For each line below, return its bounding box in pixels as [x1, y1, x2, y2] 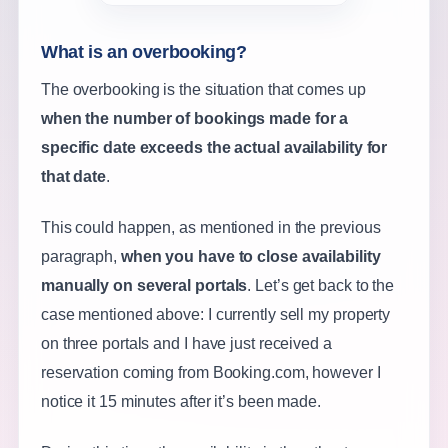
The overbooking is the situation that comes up [40, 81, 366, 99]
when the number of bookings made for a [40, 110, 349, 128]
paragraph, [40, 248, 121, 266]
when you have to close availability [120, 248, 381, 266]
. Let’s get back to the [247, 277, 395, 295]
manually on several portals [40, 277, 248, 295]
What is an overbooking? [40, 42, 247, 63]
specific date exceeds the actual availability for [40, 139, 388, 157]
